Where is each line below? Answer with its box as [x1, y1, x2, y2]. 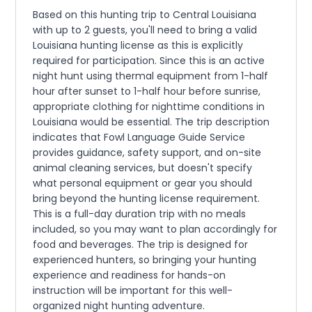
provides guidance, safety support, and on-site [33, 146, 262, 159]
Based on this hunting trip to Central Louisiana [33, 8, 257, 22]
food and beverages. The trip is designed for [33, 237, 249, 251]
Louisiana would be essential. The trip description [33, 115, 270, 129]
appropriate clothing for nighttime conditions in [33, 100, 265, 114]
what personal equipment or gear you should [33, 176, 253, 190]
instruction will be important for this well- [33, 283, 233, 297]
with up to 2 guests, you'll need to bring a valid [33, 23, 258, 37]
